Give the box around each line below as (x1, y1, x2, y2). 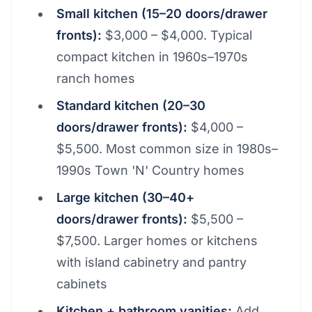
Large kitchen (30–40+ (56, 190, 194, 205)
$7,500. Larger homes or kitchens (56, 233, 258, 248)
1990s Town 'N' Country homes (56, 163, 244, 178)
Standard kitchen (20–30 (56, 98, 205, 113)
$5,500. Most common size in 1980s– (56, 141, 278, 156)
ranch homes (56, 71, 135, 86)
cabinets (56, 276, 107, 291)
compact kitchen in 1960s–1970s (56, 49, 248, 64)
